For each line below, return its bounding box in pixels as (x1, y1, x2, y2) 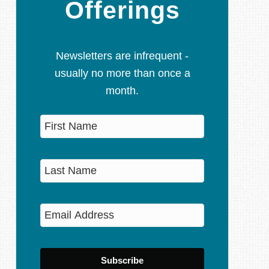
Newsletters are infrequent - (56, 50, 189, 62)
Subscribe (101, 255, 144, 265)
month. (106, 85, 139, 97)
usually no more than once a (54, 67, 190, 79)
